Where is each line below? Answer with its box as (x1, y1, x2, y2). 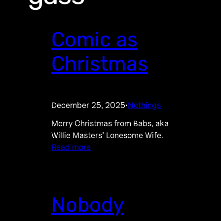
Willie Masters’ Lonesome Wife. (51, 130, 163, 141)
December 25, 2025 (51, 100, 125, 110)
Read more (51, 142, 91, 152)
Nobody (51, 193, 124, 217)
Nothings (128, 100, 161, 110)
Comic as (51, 28, 138, 52)
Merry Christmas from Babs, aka (51, 118, 169, 129)
